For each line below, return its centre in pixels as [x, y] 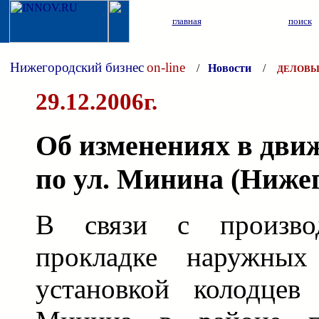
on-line [166, 67]
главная [187, 21]
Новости [230, 68]
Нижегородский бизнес [77, 67]
